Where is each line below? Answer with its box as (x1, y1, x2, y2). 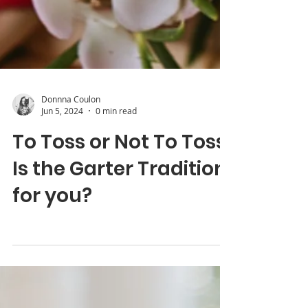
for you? (12, 210, 92, 236)
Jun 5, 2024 (41, 133, 83, 144)
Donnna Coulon (41, 120, 100, 132)
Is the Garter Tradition (12, 183, 227, 210)
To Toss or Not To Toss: (12, 156, 230, 183)
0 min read (96, 133, 137, 144)
